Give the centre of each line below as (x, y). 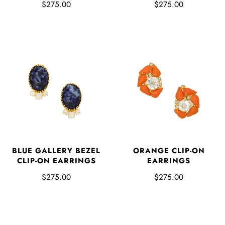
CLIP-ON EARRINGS (56, 161)
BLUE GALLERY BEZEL (56, 151)
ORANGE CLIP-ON (169, 151)
